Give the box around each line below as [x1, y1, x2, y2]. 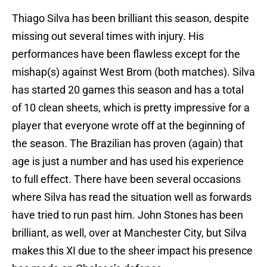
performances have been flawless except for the [12, 48, 240, 61]
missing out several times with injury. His [12, 30, 204, 43]
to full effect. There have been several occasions [12, 173, 241, 186]
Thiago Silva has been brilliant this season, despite [12, 12, 249, 25]
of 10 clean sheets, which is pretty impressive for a [12, 101, 250, 114]
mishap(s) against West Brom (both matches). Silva [12, 66, 255, 79]
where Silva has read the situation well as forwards [12, 191, 252, 204]
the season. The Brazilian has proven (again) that [12, 137, 243, 150]
